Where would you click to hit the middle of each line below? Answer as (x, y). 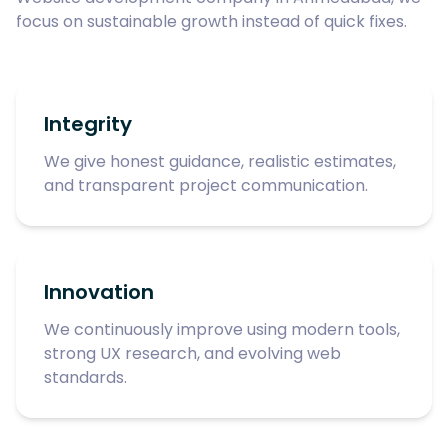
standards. (85, 377)
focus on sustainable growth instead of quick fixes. (211, 21)
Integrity (88, 124)
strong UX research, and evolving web (192, 353)
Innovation (99, 292)
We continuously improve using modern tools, (222, 329)
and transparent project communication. (206, 185)
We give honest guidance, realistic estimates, (220, 161)
